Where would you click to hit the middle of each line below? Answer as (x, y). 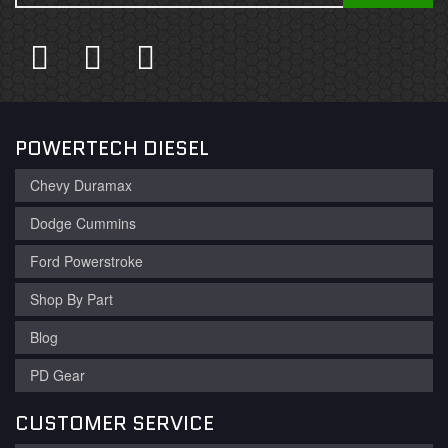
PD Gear (57, 375)
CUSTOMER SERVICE (114, 423)
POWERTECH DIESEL (112, 148)
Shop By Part (71, 299)
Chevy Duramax (81, 185)
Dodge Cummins (83, 223)
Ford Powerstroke (86, 261)
